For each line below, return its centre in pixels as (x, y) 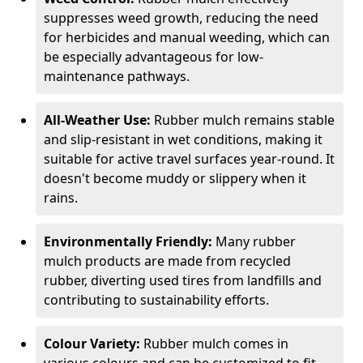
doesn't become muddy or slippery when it (175, 178)
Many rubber (256, 241)
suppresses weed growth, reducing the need (181, 18)
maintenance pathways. (117, 76)
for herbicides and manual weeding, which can (187, 37)
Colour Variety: (94, 344)
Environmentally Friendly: (130, 241)
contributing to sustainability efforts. (156, 300)
